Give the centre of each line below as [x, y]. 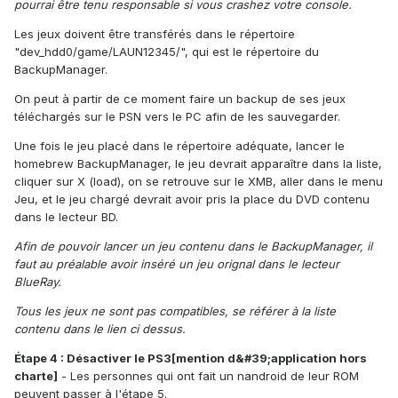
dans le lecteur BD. [66, 216]
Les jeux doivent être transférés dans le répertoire [155, 33]
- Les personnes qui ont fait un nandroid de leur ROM [208, 375]
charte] [36, 375]
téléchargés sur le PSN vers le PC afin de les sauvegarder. [177, 116]
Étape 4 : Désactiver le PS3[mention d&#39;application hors [191, 358]
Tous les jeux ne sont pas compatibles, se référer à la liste [175, 310]
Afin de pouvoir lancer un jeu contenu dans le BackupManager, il [193, 246]
